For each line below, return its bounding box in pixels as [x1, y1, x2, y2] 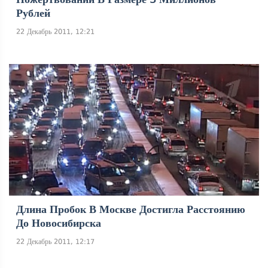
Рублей [16, 7, 50, 19]
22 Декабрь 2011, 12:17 [16, 237, 95, 246]
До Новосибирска [16, 217, 101, 229]
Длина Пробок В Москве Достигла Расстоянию [16, 203, 245, 215]
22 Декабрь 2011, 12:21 [16, 28, 95, 36]
